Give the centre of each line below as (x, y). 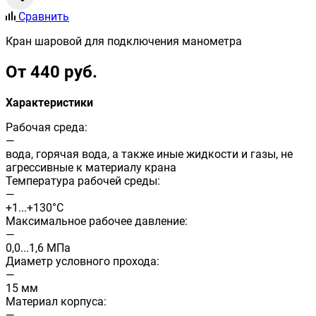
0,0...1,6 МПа (38, 248)
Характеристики (49, 103)
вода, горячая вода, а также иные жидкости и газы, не (149, 154)
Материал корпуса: (56, 302)
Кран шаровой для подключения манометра (124, 42)
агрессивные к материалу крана (91, 168)
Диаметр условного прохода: (83, 261)
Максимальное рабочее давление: (97, 221)
